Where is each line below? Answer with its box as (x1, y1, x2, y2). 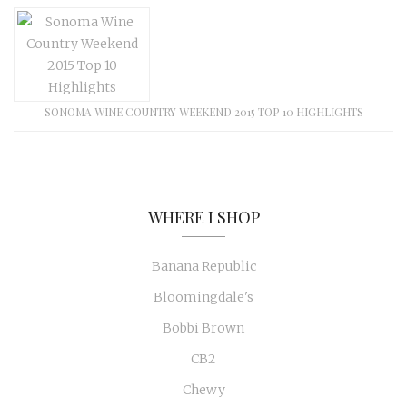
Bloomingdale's (154, 289, 253, 306)
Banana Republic (151, 258, 256, 275)
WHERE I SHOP (147, 206, 260, 229)
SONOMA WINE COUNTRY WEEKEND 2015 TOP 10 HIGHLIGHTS (44, 104, 363, 120)
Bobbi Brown (163, 320, 244, 337)
